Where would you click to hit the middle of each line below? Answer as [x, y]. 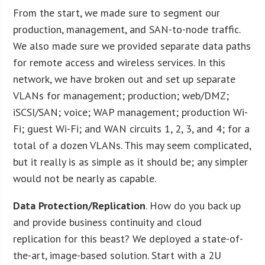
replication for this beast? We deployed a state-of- [128, 238]
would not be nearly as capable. [85, 178]
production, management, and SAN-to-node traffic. [127, 29]
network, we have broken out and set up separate [125, 79]
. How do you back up [193, 205]
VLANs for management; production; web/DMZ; [121, 95]
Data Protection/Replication [80, 205]
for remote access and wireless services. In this [119, 62]
